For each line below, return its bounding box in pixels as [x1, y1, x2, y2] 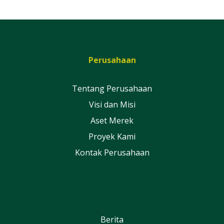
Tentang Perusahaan [72, 83, 152, 94]
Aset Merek [90, 115, 133, 126]
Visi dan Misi [88, 99, 135, 110]
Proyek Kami [88, 131, 135, 142]
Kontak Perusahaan [74, 147, 149, 158]
